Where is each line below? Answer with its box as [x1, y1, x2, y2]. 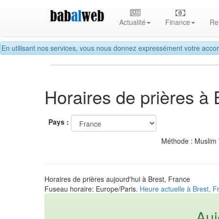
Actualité [119, 17, 146, 27]
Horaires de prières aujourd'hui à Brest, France [44, 174, 190, 184]
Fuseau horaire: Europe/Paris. [44, 183, 140, 194]
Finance [165, 17, 191, 27]
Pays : [48, 117, 69, 127]
